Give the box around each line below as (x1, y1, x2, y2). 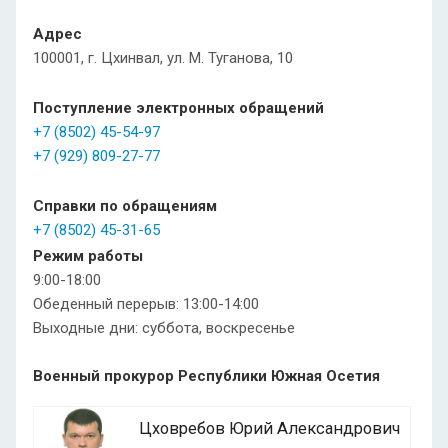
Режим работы (33, 247, 143, 265)
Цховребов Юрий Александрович (139, 419, 400, 438)
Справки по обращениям (33, 197, 217, 215)
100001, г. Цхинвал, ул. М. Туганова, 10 (33, 49, 293, 67)
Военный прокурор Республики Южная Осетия (33, 367, 380, 385)
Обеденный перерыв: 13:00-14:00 (33, 295, 259, 313)
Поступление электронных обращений (33, 99, 324, 117)
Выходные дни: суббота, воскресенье (33, 319, 295, 337)
